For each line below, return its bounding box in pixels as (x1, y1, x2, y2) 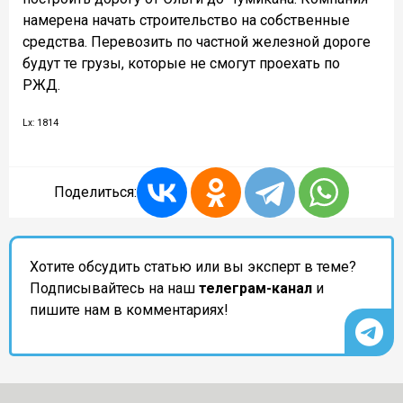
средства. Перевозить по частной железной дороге (22, 32, 371, 50)
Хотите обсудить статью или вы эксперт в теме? (30, 257, 356, 275)
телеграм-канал (199, 279, 312, 297)
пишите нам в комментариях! (30, 300, 228, 318)
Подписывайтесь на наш (30, 279, 199, 297)
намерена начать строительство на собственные (22, 11, 350, 29)
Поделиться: (54, 183, 137, 201)
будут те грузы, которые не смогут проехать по (22, 54, 340, 72)
